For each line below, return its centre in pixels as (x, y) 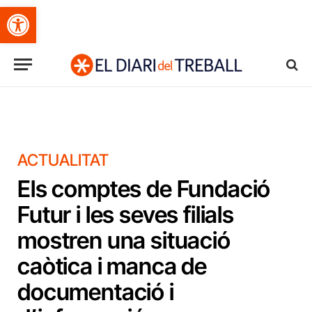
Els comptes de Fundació (144, 189)
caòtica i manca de (112, 266)
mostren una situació (124, 240)
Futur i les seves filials (126, 214)
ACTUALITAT (63, 160)
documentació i (96, 292)
